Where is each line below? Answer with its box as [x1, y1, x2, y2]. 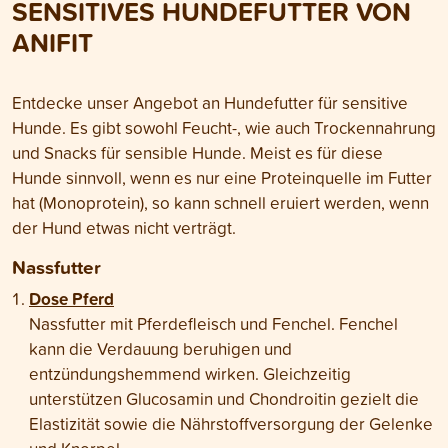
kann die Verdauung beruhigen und [29, 337, 292, 361]
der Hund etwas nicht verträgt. [12, 216, 236, 240]
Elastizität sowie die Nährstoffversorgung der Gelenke [29, 412, 433, 436]
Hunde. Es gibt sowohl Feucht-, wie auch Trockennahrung [12, 116, 436, 140]
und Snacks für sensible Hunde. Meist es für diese [12, 141, 383, 165]
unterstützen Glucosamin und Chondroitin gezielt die [29, 387, 419, 411]
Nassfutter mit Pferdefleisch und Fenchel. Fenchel [29, 312, 398, 336]
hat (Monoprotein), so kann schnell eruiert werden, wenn [12, 191, 429, 215]
